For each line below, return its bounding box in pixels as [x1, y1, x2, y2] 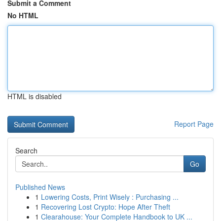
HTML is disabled [7, 91, 62, 101]
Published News [15, 182, 65, 192]
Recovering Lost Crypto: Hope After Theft [41, 202, 170, 212]
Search [15, 146, 37, 155]
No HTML [7, 10, 38, 20]
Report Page [174, 119, 214, 129]
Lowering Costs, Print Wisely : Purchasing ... [41, 192, 179, 202]
